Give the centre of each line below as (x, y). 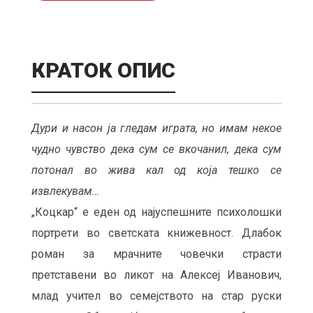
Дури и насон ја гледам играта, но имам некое (156, 128)
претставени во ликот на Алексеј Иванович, (156, 275)
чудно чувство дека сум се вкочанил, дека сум (156, 149)
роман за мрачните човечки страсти (156, 254)
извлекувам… (65, 191)
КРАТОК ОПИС (103, 70)
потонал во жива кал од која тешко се (156, 170)
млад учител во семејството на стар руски (156, 296)
